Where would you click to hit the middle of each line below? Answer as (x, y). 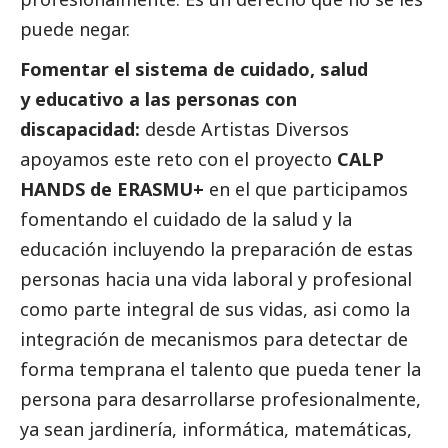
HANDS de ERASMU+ (112, 189)
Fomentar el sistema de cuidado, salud (194, 69)
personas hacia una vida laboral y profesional (216, 279)
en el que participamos (306, 189)
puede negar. (75, 29)
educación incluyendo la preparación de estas (216, 249)
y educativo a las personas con (158, 99)
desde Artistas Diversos (244, 129)
